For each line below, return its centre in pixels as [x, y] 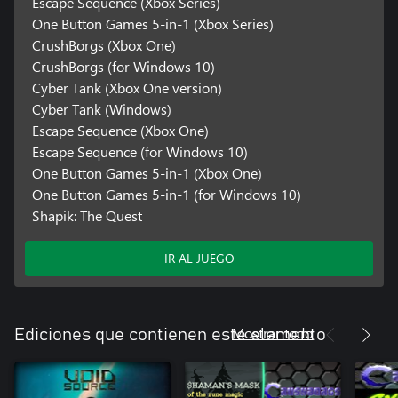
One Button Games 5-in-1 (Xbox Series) [152, 24]
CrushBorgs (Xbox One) [103, 45]
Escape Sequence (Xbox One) [120, 130]
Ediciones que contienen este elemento [170, 334]
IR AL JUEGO [199, 258]
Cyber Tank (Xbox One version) [127, 88]
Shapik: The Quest [87, 215]
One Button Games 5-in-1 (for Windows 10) [166, 194]
